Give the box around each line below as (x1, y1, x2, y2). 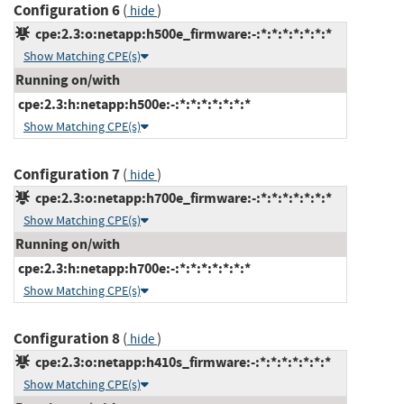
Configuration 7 (14, 163, 120, 185)
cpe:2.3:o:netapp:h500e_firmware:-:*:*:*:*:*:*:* (30, 23, 332, 43)
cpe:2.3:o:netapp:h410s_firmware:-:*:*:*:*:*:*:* (30, 352, 331, 372)
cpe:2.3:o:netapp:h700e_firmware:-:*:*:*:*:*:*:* (30, 188, 332, 207)
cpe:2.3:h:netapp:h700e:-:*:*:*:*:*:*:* (15, 258, 251, 278)
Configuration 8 (14, 327, 120, 349)
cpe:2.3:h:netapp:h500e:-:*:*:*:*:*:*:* (15, 94, 251, 114)
